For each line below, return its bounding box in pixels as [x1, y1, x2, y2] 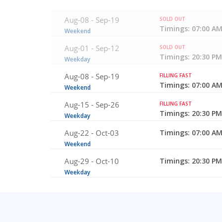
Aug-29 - [64, 156, 96, 166]
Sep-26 [96, 99, 119, 110]
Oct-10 [96, 156, 119, 166]
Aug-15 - [64, 99, 96, 110]
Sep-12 [96, 43, 119, 53]
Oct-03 [96, 127, 119, 138]
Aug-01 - [64, 43, 96, 53]
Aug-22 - [64, 127, 96, 138]
